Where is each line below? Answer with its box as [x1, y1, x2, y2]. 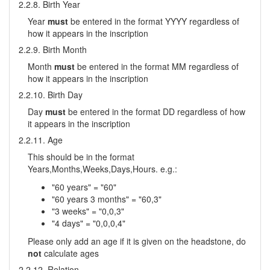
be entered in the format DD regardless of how [66, 105, 245, 118]
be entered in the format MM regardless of [75, 60, 239, 72]
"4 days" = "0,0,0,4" [52, 217, 125, 229]
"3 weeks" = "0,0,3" [52, 205, 124, 217]
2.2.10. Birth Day [19, 89, 83, 101]
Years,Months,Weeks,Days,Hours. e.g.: [28, 163, 177, 175]
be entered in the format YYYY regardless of [68, 15, 239, 27]
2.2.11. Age [19, 134, 63, 146]
